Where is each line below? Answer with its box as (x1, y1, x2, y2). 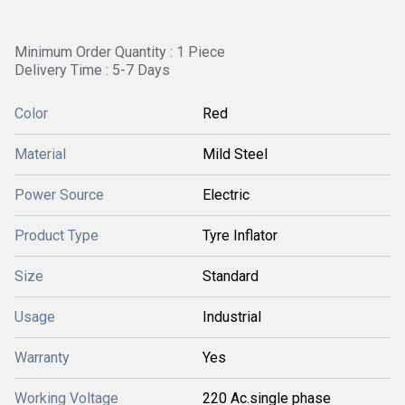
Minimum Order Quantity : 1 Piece (14, 43, 225, 61)
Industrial (202, 308, 261, 325)
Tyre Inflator (202, 227, 278, 244)
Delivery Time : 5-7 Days (14, 61, 170, 79)
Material (14, 146, 66, 163)
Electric (202, 186, 250, 203)
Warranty (14, 349, 70, 366)
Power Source (14, 186, 104, 203)
